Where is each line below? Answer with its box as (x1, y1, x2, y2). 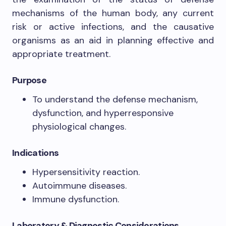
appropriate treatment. (12, 48, 110, 60)
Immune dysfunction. (32, 193, 119, 205)
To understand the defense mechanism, (32, 93, 198, 105)
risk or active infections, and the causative (12, 21, 214, 33)
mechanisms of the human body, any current (12, 7, 214, 19)
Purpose (12, 74, 46, 86)
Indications (12, 147, 59, 159)
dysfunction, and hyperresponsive (32, 107, 174, 119)
